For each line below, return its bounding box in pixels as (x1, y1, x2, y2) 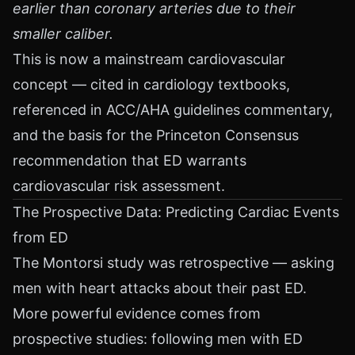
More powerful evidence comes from (13, 305, 261, 322)
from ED (13, 229, 68, 246)
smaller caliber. (13, 25, 113, 42)
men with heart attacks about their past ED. (13, 280, 307, 296)
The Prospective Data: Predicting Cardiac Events (13, 204, 339, 220)
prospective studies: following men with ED (13, 330, 303, 347)
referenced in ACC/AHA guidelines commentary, (13, 101, 333, 118)
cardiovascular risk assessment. (13, 177, 225, 194)
